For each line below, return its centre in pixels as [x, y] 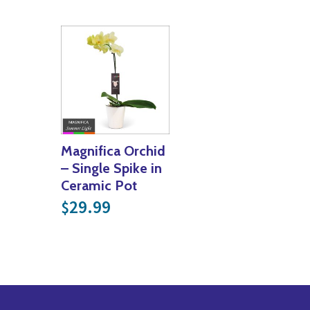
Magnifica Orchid [113, 151]
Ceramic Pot [99, 185]
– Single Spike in [111, 168]
